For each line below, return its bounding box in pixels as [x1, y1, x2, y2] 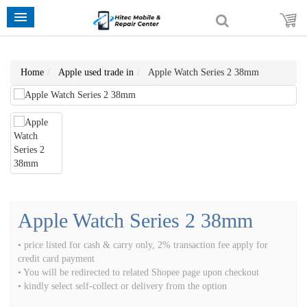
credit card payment [18, 254, 95, 264]
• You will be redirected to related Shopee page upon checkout [18, 267, 259, 278]
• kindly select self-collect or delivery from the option [18, 281, 227, 291]
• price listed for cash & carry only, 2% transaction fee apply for [18, 240, 268, 250]
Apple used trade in [58, 67, 134, 77]
